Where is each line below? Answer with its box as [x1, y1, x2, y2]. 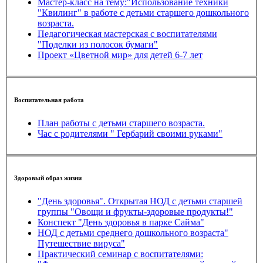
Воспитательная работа [14, 96, 84, 103]
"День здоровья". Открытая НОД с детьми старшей [38, 196, 242, 207]
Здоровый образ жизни [14, 174, 82, 182]
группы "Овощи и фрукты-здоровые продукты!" [38, 207, 233, 217]
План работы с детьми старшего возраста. [38, 117, 205, 128]
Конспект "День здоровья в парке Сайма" [38, 217, 204, 228]
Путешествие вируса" [38, 238, 125, 249]
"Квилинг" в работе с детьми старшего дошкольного [38, 8, 249, 18]
